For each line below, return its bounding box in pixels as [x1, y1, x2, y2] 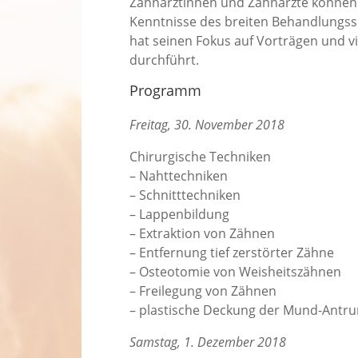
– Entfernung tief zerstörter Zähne [129, 244, 334, 262]
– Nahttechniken [129, 167, 228, 185]
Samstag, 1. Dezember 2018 [129, 333, 286, 352]
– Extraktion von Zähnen [129, 225, 275, 243]
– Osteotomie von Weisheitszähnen [129, 263, 341, 281]
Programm [129, 81, 201, 101]
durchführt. [129, 51, 199, 70]
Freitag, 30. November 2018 [129, 116, 284, 134]
